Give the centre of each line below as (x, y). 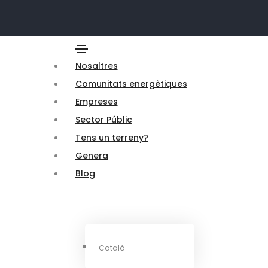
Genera (92, 156)
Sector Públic (103, 120)
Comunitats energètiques (131, 84)
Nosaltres (96, 66)
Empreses (96, 102)
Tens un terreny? (112, 138)
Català (112, 248)
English (167, 248)
